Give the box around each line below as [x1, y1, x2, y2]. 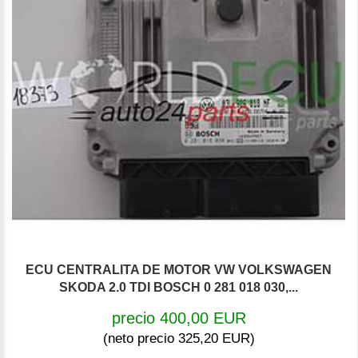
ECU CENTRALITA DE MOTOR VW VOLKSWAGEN [26, 263, 332, 277]
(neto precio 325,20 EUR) [102, 331, 255, 347]
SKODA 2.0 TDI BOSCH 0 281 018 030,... [59, 280, 298, 295]
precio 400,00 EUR [111, 309, 246, 328]
